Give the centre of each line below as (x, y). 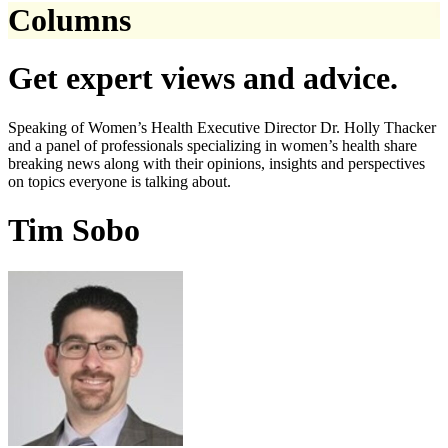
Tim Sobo (74, 230)
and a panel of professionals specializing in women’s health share (212, 145)
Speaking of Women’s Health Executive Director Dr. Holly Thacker (222, 127)
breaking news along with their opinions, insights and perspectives (216, 163)
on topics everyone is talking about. (119, 181)
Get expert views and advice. (203, 78)
